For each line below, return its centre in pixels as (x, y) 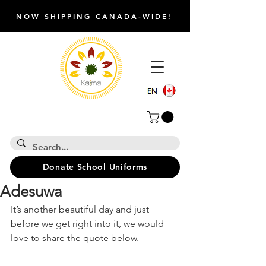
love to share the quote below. (75, 237)
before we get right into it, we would (88, 223)
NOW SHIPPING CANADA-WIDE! (94, 16)
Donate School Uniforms (95, 167)
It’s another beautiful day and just (81, 209)
